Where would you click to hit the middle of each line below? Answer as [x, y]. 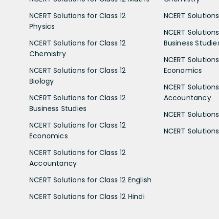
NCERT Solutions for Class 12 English [91, 180]
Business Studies [58, 108]
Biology [42, 81]
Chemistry [48, 54]
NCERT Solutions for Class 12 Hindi [87, 196]
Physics [42, 26]
